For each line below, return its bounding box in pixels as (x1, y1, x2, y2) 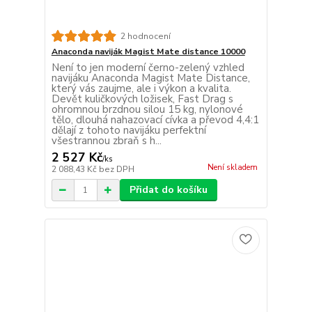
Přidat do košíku (129, 183, 208, 197)
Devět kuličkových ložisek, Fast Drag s (51, 92, 233, 107)
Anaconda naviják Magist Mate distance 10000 (51, 46, 245, 58)
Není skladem (207, 162, 258, 173)
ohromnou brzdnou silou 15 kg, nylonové (51, 102, 243, 117)
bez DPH (98, 164, 134, 175)
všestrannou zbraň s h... (51, 134, 162, 148)
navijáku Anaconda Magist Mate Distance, (51, 71, 250, 86)
